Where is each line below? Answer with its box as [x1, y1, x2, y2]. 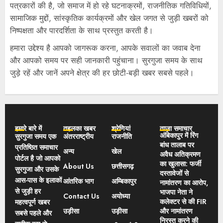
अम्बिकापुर [111, 176, 136, 186]
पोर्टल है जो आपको [15, 153, 60, 163]
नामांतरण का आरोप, [160, 177, 208, 188]
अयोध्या [111, 191, 130, 201]
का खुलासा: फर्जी [160, 158, 201, 169]
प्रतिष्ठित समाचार [15, 142, 58, 152]
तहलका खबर [63, 123, 96, 133]
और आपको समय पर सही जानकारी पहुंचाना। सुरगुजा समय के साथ [10, 54, 203, 66]
